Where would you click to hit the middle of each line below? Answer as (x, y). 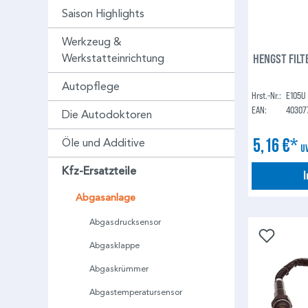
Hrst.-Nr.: (267, 95)
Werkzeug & (92, 42)
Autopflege (91, 87)
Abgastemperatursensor (136, 292)
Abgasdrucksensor (125, 222)
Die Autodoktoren (107, 115)
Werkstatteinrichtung (113, 58)
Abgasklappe (114, 245)
